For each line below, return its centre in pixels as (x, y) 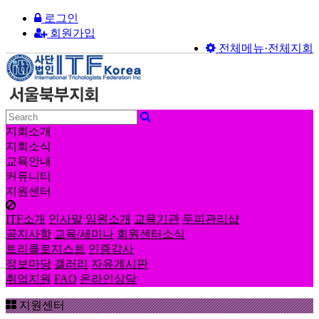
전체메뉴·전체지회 (265, 48)
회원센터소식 (151, 234)
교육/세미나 (84, 234)
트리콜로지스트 (46, 249)
